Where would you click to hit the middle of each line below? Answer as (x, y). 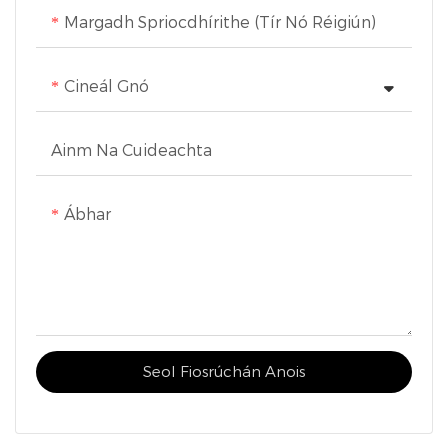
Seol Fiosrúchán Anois (224, 371)
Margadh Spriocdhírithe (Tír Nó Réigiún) (220, 22)
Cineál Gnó (106, 86)
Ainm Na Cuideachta (131, 150)
